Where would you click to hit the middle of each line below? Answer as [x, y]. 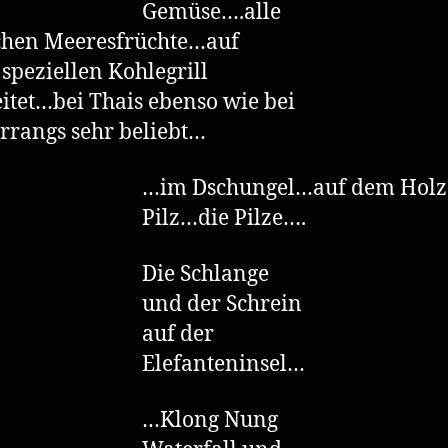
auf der [178, 334]
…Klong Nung [210, 421]
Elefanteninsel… [223, 364]
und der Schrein [222, 304]
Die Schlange [205, 274]
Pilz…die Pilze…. [224, 218]
